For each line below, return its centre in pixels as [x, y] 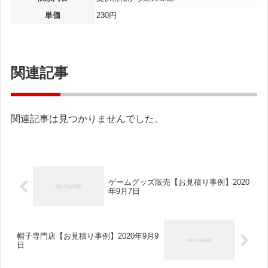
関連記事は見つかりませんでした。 [88, 119]
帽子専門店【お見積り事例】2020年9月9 [88, 236]
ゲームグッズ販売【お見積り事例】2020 [179, 182]
